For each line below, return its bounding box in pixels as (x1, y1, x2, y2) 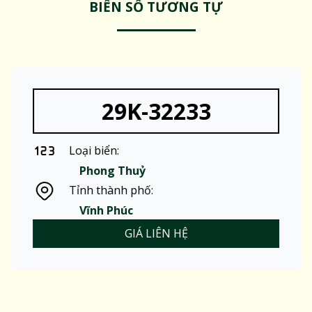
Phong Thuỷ (79, 162, 146, 178)
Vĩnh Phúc (79, 202, 134, 218)
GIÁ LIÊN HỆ (124, 225, 188, 241)
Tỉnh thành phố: (68, 182, 153, 198)
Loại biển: (68, 142, 119, 158)
